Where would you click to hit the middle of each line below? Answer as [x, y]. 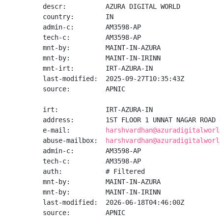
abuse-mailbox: [74, 140]
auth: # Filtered [94, 171]
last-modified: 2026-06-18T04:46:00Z [113, 202]
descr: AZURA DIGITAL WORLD [111, 6]
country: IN [78, 17]
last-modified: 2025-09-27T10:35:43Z [113, 79]
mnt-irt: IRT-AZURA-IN [98, 68]
